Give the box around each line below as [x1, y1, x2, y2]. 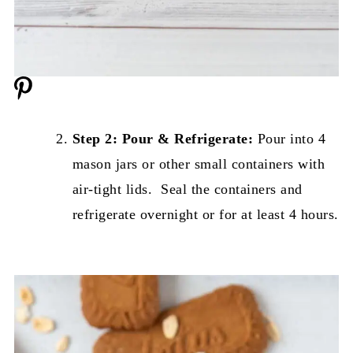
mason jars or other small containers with [72, 156, 325, 173]
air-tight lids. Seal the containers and [72, 181, 303, 198]
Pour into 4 [253, 131, 326, 147]
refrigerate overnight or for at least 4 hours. [72, 206, 339, 223]
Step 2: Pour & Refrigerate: [72, 131, 254, 147]
